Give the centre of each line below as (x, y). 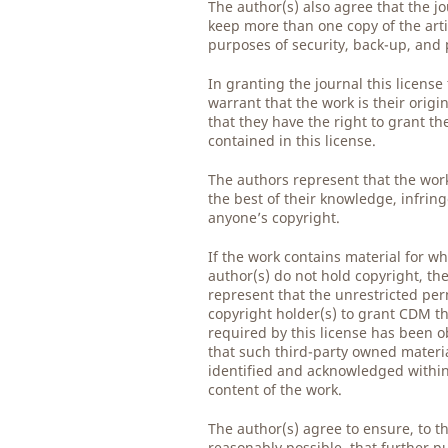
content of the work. (275, 390)
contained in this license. (292, 141)
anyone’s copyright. (274, 218)
